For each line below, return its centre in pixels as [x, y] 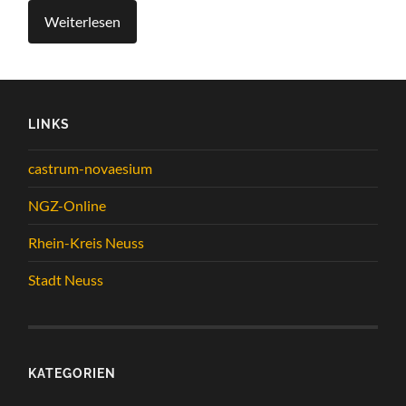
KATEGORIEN [72, 373]
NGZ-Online [68, 206]
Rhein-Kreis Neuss [87, 243]
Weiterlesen [83, 22]
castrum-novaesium [91, 169]
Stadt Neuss [66, 280]
